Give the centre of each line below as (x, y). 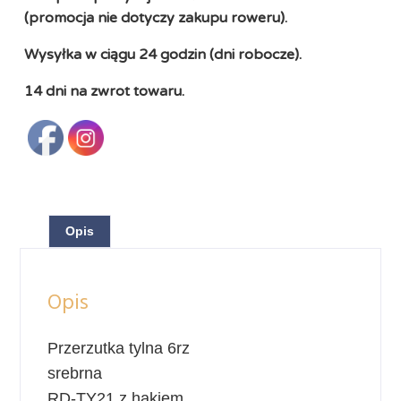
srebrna (75, 373)
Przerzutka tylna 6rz (119, 348)
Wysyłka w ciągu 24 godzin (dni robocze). (163, 55)
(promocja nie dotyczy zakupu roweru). (156, 18)
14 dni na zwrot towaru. (104, 91)
